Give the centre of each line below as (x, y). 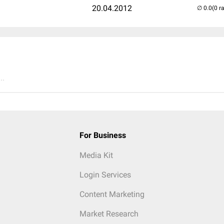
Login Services (105, 175)
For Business (102, 135)
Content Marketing (112, 194)
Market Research (109, 214)
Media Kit (96, 155)
